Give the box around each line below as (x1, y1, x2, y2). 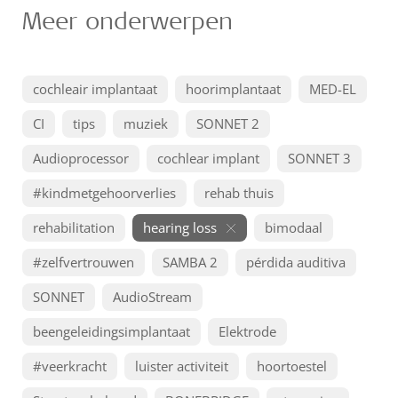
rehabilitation (33, 219, 115, 236)
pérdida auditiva (246, 253, 346, 271)
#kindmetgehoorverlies (33, 184, 176, 202)
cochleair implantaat (33, 80, 157, 98)
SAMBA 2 (163, 253, 218, 271)
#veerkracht (33, 357, 107, 375)
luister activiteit (135, 357, 228, 375)
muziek (123, 115, 168, 132)
